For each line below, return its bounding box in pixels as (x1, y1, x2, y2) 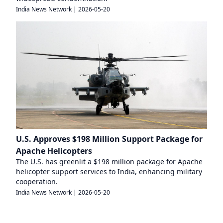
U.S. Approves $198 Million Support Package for (16, 133, 203, 144)
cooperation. (16, 176, 58, 186)
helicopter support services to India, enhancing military (16, 166, 202, 176)
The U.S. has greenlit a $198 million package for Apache (16, 156, 203, 166)
